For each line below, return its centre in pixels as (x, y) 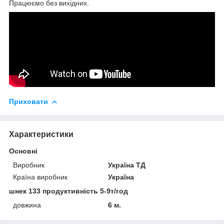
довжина (27, 205)
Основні (23, 151)
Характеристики (41, 134)
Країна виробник (40, 177)
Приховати (28, 101)
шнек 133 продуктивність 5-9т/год (68, 191)
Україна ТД (127, 165)
